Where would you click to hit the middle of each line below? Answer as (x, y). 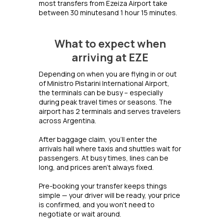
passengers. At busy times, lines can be (104, 158)
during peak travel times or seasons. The (105, 102)
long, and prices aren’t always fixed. (96, 167)
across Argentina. (68, 121)
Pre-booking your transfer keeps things (103, 186)
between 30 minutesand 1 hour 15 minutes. (108, 13)
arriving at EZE (110, 58)
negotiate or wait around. (80, 214)
